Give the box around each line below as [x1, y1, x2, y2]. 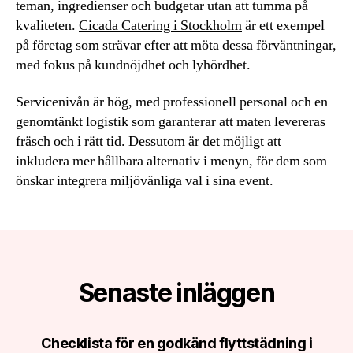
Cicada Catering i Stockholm [79, 16, 242, 35]
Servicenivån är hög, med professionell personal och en [16, 93, 328, 111]
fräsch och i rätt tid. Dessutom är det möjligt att [16, 132, 281, 150]
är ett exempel [242, 16, 325, 35]
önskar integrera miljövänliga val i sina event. [16, 172, 273, 190]
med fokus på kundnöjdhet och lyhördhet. [16, 55, 251, 74]
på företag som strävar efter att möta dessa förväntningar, [16, 35, 336, 54]
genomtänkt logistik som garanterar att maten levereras [16, 113, 325, 131]
